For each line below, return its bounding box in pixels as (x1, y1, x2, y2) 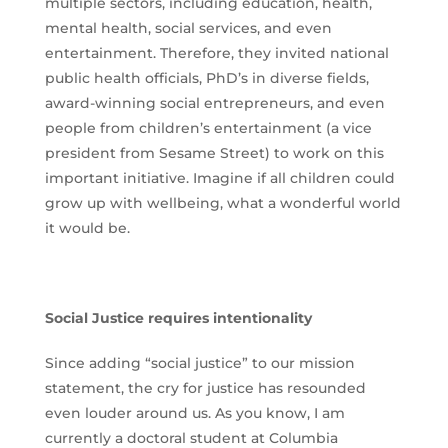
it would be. (44, 219, 130, 238)
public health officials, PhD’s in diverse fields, (44, 69, 369, 88)
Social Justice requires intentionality (44, 309, 312, 328)
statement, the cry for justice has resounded (44, 379, 366, 398)
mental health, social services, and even (44, 19, 332, 38)
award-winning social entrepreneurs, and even (44, 94, 385, 113)
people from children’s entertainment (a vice (44, 119, 372, 138)
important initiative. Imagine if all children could (44, 169, 395, 188)
